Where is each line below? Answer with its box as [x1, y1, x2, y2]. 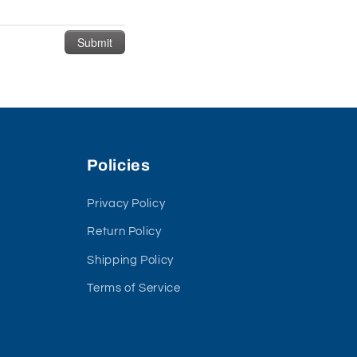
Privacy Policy [87, 197, 166, 210]
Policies [87, 156, 151, 174]
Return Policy [87, 226, 162, 238]
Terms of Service [87, 282, 181, 295]
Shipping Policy [87, 253, 174, 266]
